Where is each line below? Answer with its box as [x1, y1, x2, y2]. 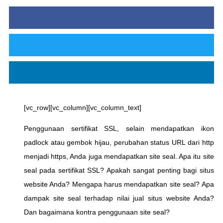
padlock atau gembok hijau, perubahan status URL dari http [24, 138, 214, 146]
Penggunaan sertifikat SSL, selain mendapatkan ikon [24, 124, 214, 132]
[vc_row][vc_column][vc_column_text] [24, 103, 141, 111]
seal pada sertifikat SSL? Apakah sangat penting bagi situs [24, 166, 214, 174]
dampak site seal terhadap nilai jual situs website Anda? [24, 194, 214, 202]
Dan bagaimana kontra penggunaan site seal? [24, 208, 170, 216]
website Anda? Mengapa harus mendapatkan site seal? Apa [24, 180, 214, 188]
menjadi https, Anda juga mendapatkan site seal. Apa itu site [24, 152, 214, 160]
